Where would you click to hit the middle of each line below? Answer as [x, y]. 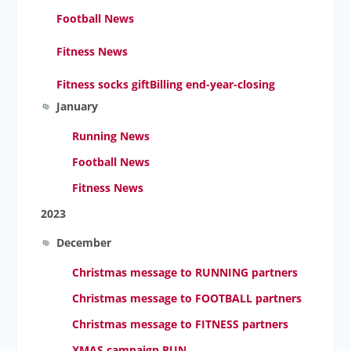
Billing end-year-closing [213, 84]
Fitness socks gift [103, 84]
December [84, 242]
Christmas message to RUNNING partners [185, 272]
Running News [111, 136]
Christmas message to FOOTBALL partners [187, 298]
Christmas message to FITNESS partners [181, 324]
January [78, 106]
